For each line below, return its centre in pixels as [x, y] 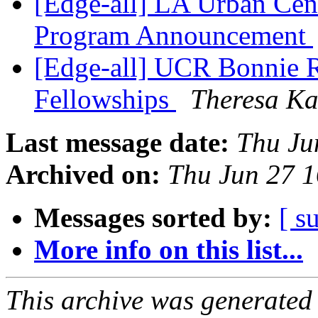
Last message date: [117, 143]
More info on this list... [169, 250]
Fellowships [105, 99]
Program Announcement [174, 35]
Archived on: [83, 175]
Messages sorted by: [153, 218]
